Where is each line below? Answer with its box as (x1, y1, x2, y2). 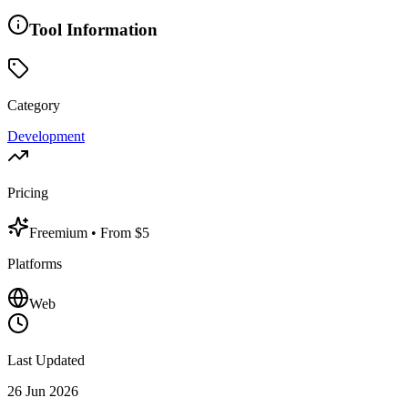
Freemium (29, 224, 91, 240)
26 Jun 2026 (7, 382, 78, 399)
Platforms (7, 255, 62, 271)
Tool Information (29, 19, 158, 39)
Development (7, 127, 85, 144)
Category (7, 97, 60, 113)
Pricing (7, 184, 48, 200)
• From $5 (91, 224, 149, 240)
